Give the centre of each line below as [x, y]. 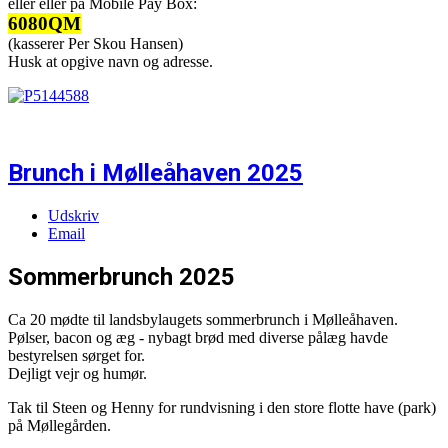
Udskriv [73, 215]
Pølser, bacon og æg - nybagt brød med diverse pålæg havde [198, 337]
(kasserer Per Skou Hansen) [95, 44]
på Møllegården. [59, 425]
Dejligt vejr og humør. [77, 373]
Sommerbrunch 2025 [121, 276]
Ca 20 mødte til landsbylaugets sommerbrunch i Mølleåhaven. [203, 319]
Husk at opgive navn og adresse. [110, 62]
